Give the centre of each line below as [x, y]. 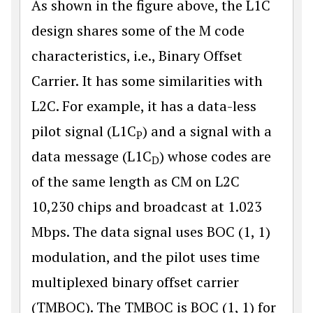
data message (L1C [92, 156]
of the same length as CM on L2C [136, 181]
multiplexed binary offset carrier [135, 282]
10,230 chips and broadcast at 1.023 [147, 206]
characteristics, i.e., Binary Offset [137, 55]
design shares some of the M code [138, 30]
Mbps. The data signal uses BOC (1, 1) [151, 231]
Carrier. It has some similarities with [147, 80]
